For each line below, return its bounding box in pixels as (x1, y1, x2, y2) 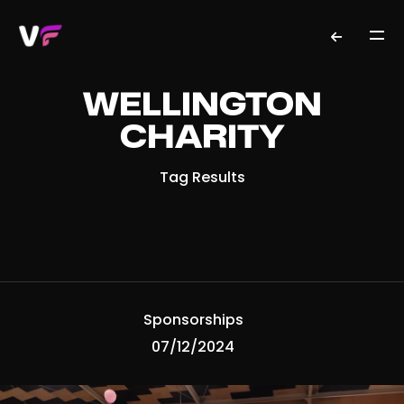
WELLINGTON (82, 90, 322, 122)
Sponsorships (142, 308, 243, 330)
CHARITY (119, 123, 285, 154)
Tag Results (159, 167, 245, 188)
